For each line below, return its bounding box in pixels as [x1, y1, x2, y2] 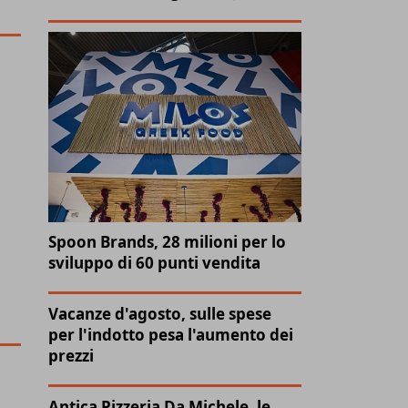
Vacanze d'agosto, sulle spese [48, 302, 272, 324]
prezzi [48, 344, 95, 366]
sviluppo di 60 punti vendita [48, 251, 261, 273]
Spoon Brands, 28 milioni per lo [48, 230, 287, 252]
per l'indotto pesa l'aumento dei [48, 323, 294, 345]
